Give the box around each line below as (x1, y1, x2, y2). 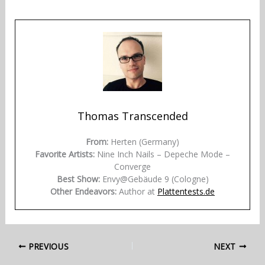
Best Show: (56, 173, 100, 185)
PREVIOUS (26, 240, 69, 252)
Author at (117, 185, 157, 197)
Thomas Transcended (77, 108, 188, 123)
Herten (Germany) (108, 135, 179, 147)
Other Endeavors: (50, 185, 117, 197)
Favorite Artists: (35, 148, 95, 160)
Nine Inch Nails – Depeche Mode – (95, 148, 230, 160)
